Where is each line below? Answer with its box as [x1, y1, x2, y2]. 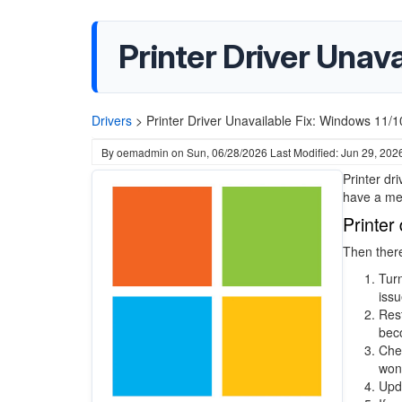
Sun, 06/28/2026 [187, 144, 267, 160]
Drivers [92, 111, 132, 129]
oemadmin [117, 144, 169, 160]
